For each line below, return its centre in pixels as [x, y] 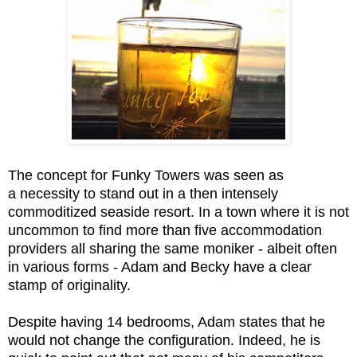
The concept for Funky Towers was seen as [146, 176]
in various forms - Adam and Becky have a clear [160, 267]
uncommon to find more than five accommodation [165, 231]
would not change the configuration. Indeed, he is [164, 341]
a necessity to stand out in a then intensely [143, 194]
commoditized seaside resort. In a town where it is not [178, 212]
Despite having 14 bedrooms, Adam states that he [167, 322]
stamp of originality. [71, 286]
